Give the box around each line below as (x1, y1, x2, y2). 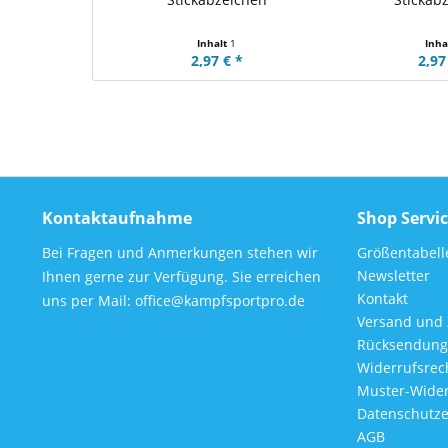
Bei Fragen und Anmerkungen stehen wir (42, 243, 318, 262)
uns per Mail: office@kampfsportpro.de (42, 291, 305, 310)
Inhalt (197, 36, 231, 50)
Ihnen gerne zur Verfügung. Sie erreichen (42, 267, 321, 286)
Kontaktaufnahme (42, 207, 192, 229)
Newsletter (357, 266, 430, 285)
